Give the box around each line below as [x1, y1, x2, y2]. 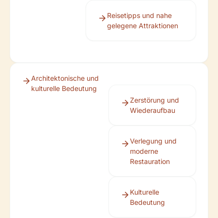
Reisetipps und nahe [107, 11, 172, 19]
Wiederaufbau [130, 106, 176, 114]
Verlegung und [130, 137, 177, 145]
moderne [130, 147, 159, 155]
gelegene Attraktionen [107, 21, 178, 30]
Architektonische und [31, 74, 99, 82]
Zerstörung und [130, 96, 180, 104]
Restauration [130, 157, 170, 165]
